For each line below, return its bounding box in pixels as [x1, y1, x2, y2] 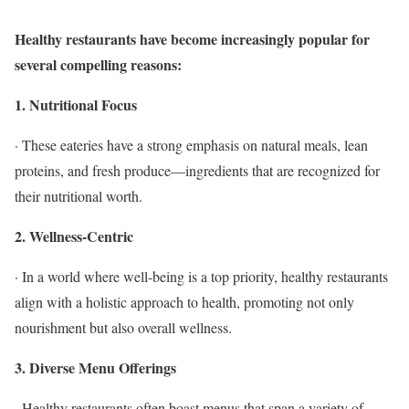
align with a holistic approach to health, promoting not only [15, 291, 354, 311]
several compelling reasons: [15, 53, 182, 75]
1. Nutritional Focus [15, 93, 137, 115]
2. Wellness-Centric [15, 225, 133, 246]
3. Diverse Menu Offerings [15, 356, 176, 378]
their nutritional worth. [15, 185, 142, 205]
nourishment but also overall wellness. [15, 317, 232, 337]
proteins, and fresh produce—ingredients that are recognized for [15, 160, 380, 180]
